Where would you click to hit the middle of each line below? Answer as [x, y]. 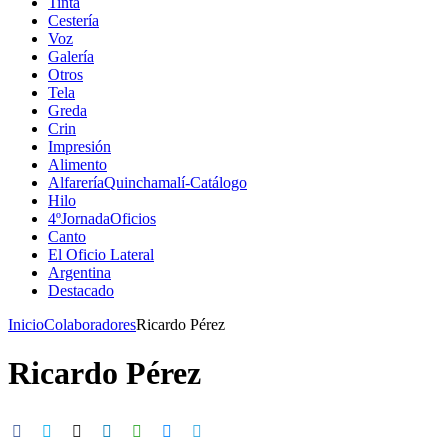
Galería [71, 57]
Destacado [81, 291]
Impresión [79, 147]
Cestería [73, 21]
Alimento [77, 165]
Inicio [26, 325]
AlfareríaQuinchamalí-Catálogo [147, 183]
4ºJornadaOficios [102, 219]
